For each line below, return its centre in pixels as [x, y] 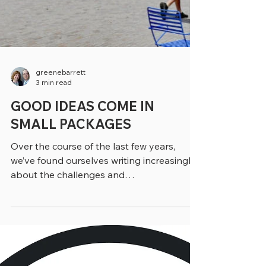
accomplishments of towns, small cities [96, 253]
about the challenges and [68, 239]
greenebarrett [61, 136]
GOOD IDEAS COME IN [83, 170]
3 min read [54, 146]
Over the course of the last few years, [93, 210]
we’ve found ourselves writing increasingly [103, 224]
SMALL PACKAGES [71, 188]
